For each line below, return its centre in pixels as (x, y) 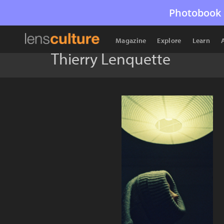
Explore (169, 40)
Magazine (131, 40)
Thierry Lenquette (111, 58)
